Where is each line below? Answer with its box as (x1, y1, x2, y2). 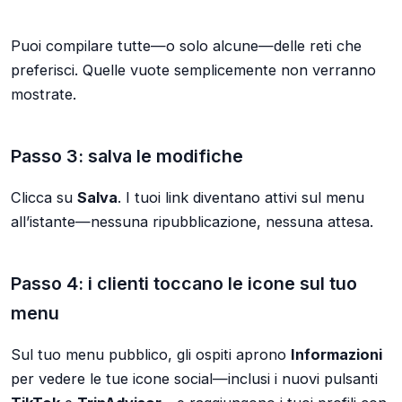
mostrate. (11, 85, 76, 104)
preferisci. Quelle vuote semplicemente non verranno (11, 61, 376, 80)
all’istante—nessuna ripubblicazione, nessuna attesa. (11, 212, 373, 231)
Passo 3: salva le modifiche (11, 145, 243, 168)
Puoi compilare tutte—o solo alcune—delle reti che (11, 37, 362, 56)
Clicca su (11, 188, 77, 206)
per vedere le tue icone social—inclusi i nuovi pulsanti (11, 369, 378, 388)
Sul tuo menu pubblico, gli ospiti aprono (11, 345, 291, 363)
